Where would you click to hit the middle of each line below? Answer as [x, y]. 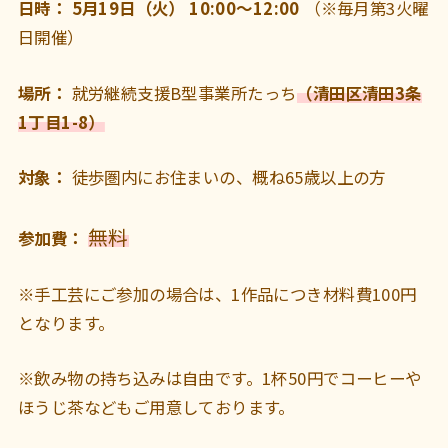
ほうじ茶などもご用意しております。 [156, 407]
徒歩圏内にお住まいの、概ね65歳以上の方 [226, 177]
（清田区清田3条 [359, 92]
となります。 [66, 322]
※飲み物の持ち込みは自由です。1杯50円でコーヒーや [219, 378]
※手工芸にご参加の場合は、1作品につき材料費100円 [217, 293]
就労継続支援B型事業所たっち [182, 92]
